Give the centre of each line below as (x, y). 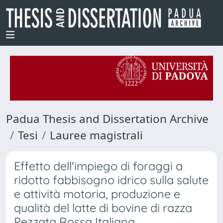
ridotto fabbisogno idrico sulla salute (111, 180)
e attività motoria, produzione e (97, 194)
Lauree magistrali (96, 135)
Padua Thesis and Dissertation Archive (107, 119)
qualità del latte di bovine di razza (103, 208)
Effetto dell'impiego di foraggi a (98, 166)
